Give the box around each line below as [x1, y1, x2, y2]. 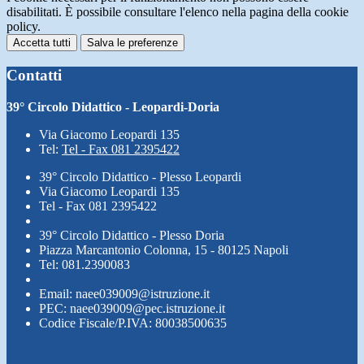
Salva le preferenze [87, 37, 178, 50]
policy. [6, 19, 41, 34]
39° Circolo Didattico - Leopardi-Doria [6, 99, 219, 114]
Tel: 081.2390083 [39, 257, 130, 271]
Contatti [6, 66, 62, 84]
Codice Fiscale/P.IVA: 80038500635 [39, 315, 227, 330]
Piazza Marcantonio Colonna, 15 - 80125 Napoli [39, 242, 288, 257]
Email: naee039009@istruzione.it [39, 286, 210, 301]
